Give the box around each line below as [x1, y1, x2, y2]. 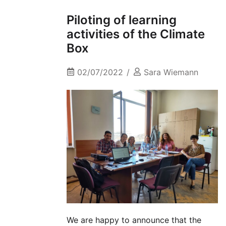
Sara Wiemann [144, 67, 198, 78]
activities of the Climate [67, 27, 205, 42]
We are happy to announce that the [67, 214, 201, 225]
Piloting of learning [67, 13, 177, 28]
